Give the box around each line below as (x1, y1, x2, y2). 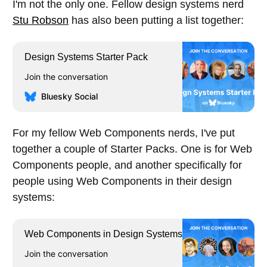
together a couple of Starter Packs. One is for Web (13, 143, 252, 156)
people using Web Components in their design (13, 175, 232, 188)
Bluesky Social (41, 91, 98, 102)
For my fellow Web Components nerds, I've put (13, 127, 235, 139)
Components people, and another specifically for (13, 159, 242, 172)
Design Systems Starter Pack (24, 52, 148, 63)
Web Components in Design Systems (24, 229, 182, 240)
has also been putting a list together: (69, 14, 244, 27)
